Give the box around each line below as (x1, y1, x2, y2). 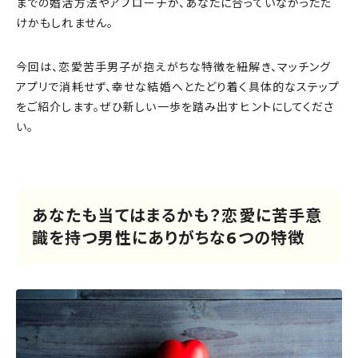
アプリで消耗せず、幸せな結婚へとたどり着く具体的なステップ (16, 80, 340, 95)
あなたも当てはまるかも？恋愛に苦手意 (32, 206, 323, 226)
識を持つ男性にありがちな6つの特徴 (32, 229, 305, 249)
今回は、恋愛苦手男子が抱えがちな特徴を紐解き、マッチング (16, 60, 332, 75)
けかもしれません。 (16, 16, 114, 31)
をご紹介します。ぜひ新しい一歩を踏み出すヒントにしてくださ (16, 100, 335, 115)
